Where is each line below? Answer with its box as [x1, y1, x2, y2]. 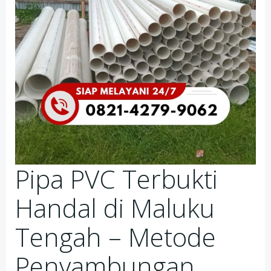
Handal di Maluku [15, 191, 215, 225]
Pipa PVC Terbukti [15, 162, 218, 196]
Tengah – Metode [15, 220, 216, 254]
